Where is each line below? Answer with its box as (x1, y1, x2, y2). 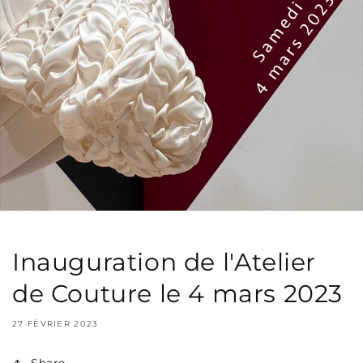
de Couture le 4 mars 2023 (12, 279, 344, 310)
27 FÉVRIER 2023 (12, 318, 99, 330)
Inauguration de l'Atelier (12, 247, 317, 278)
